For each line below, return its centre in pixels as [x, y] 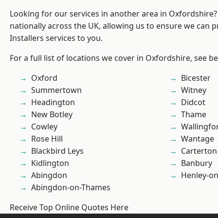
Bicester [196, 78]
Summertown [56, 90]
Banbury [197, 163]
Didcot [193, 102]
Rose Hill [47, 139]
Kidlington [50, 163]
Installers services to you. [56, 38]
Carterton [199, 151]
